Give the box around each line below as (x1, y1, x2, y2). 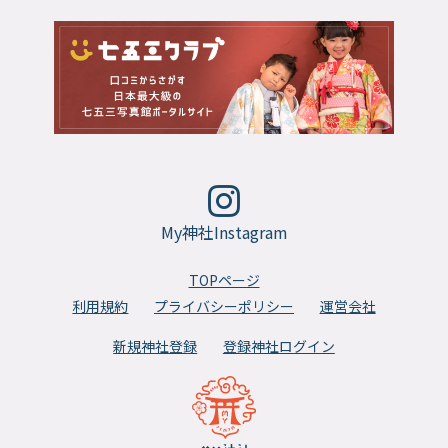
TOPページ (188, 269, 260, 290)
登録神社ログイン (222, 335, 335, 356)
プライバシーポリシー (154, 295, 294, 316)
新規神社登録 (113, 335, 198, 356)
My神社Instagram (160, 220, 288, 245)
